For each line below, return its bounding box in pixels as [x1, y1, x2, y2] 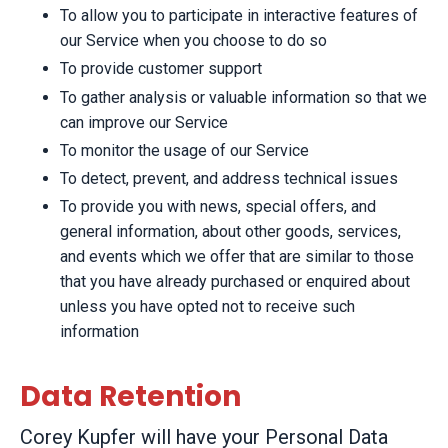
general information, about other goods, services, [60, 222, 401, 242]
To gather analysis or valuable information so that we [60, 87, 427, 107]
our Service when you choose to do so [60, 31, 327, 51]
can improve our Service [60, 112, 228, 132]
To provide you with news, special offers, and [60, 197, 376, 217]
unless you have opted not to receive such [60, 297, 355, 317]
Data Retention [20, 377, 241, 417]
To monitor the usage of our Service [60, 140, 309, 160]
